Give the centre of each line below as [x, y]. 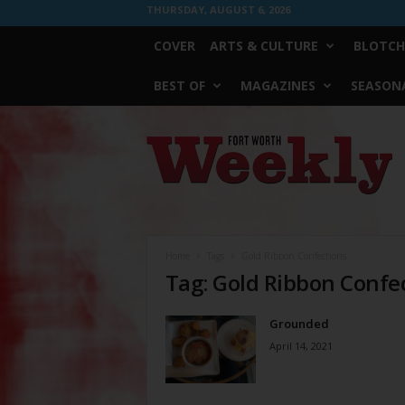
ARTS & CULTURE [264, 46]
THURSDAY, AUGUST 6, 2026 [218, 9]
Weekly [165, 160]
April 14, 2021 [301, 346]
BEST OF [179, 85]
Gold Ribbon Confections [293, 256]
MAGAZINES [278, 85]
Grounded [299, 324]
